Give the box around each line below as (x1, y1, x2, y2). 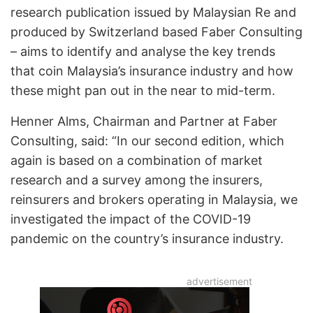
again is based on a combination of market (10, 152, 263, 168)
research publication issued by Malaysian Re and (10, 4, 296, 20)
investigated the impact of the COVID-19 (10, 211, 251, 226)
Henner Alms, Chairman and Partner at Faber (10, 113, 277, 129)
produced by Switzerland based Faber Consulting (10, 24, 303, 39)
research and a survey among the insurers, (10, 172, 263, 187)
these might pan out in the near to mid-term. (10, 82, 275, 98)
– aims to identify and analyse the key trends (10, 43, 275, 59)
